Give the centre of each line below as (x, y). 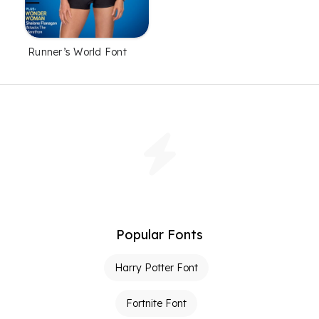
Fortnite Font (156, 303)
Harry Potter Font (156, 267)
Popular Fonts (159, 234)
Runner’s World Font (77, 52)
